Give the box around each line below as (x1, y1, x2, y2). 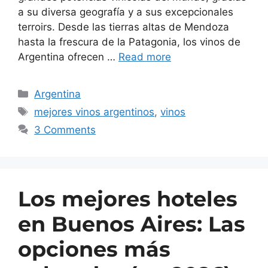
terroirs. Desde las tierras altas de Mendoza (18, 20, 229, 33)
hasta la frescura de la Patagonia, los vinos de (18, 35, 240, 48)
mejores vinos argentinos (34, 105, 155, 118)
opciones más (18, 236, 170, 262)
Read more (118, 50, 171, 63)
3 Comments (34, 123, 96, 136)
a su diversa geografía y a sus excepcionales (18, 5, 233, 18)
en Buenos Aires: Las (18, 211, 245, 237)
